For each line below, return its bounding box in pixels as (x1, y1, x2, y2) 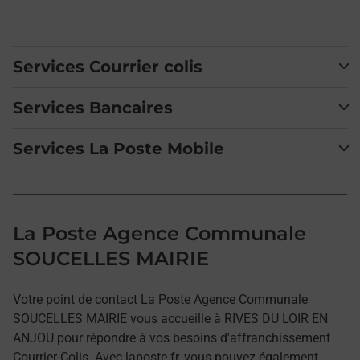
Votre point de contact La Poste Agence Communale (13, 292, 308, 307)
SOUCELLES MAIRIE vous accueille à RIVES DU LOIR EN (13, 311, 328, 326)
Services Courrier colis (13, 57, 202, 76)
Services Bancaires (13, 98, 173, 117)
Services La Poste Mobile (13, 139, 224, 158)
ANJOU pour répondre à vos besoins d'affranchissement (13, 330, 330, 346)
